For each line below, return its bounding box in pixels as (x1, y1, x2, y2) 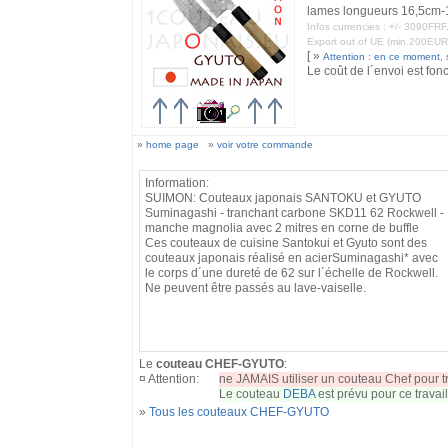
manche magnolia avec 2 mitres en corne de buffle (144, 221, 419, 235)
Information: (144, 176, 209, 190)
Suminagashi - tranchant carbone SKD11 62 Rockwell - (144, 206, 444, 220)
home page (145, 139, 199, 150)
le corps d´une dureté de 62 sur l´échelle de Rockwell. (144, 266, 438, 280)
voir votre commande (216, 139, 313, 150)
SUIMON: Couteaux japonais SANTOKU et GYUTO (144, 191, 421, 205)
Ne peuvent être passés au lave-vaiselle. (144, 281, 366, 295)
